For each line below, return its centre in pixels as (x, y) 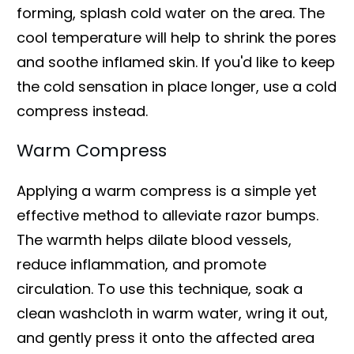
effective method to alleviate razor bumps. (168, 215)
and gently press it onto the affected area (166, 337)
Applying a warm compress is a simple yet (167, 190)
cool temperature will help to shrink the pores (177, 37)
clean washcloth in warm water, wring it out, (172, 313)
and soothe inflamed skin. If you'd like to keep (176, 62)
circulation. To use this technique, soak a (160, 288)
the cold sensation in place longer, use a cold (177, 86)
